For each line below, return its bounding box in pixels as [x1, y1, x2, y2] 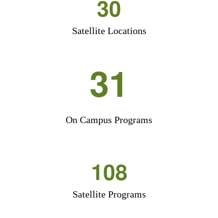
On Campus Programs [66, 114, 152, 125]
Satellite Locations [72, 25, 146, 36]
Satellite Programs [72, 189, 146, 200]
